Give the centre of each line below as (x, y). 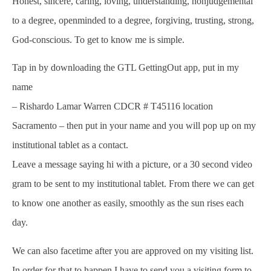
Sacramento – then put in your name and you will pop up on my (134, 126)
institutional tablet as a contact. (70, 145)
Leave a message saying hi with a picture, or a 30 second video (132, 165)
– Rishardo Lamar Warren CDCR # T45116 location (113, 106)
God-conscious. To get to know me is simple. (98, 39)
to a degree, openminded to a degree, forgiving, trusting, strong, (133, 20)
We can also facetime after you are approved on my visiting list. (133, 250)
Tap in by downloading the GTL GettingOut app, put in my (126, 68)
